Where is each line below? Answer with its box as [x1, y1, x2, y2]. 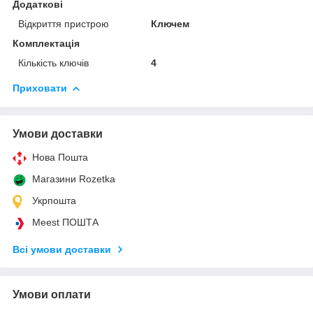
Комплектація [13, 37, 80, 49]
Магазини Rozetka [32, 173, 115, 184]
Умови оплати [13, 288, 91, 300]
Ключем [151, 17, 190, 29]
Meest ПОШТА [32, 216, 99, 228]
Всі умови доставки [13, 243, 111, 255]
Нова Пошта [32, 151, 88, 163]
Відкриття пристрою [18, 17, 109, 29]
